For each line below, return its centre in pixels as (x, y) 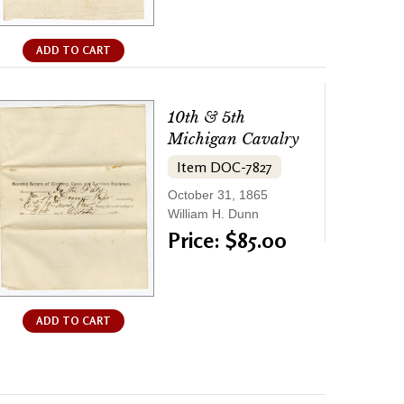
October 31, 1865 (218, 195)
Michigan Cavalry (234, 140)
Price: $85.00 (227, 241)
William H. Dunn (213, 214)
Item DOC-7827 (225, 167)
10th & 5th (207, 118)
